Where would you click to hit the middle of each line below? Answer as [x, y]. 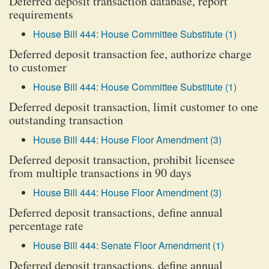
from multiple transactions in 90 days [100, 173]
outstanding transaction [66, 120]
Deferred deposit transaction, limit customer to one [134, 107]
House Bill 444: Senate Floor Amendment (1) [128, 245]
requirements [41, 14]
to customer [38, 67]
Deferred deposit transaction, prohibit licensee [122, 159]
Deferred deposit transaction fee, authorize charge [130, 54]
